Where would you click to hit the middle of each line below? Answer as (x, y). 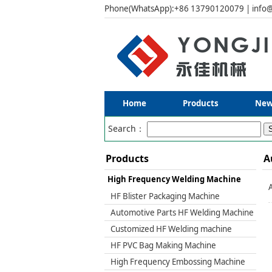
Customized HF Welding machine (171, 229)
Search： (127, 128)
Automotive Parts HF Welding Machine (182, 212)
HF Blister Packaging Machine (165, 196)
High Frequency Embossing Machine (178, 262)
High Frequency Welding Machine (174, 179)
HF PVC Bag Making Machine (163, 245)
